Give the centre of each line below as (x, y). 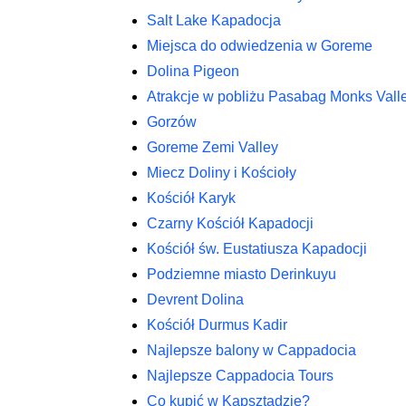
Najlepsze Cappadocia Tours (240, 376)
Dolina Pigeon (193, 71)
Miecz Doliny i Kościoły (222, 173)
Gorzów (172, 122)
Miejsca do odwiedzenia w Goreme (260, 46)
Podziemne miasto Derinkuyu (242, 274)
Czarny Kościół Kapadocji (230, 223)
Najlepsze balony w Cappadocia (251, 350)
